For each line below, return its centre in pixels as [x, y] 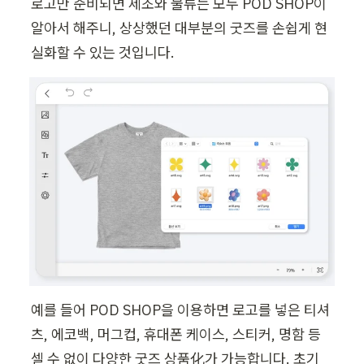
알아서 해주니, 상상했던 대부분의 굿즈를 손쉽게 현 [179, 28]
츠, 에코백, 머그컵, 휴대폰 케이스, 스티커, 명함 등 [176, 334]
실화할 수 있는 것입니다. [103, 52]
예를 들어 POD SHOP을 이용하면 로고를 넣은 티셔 [180, 310]
